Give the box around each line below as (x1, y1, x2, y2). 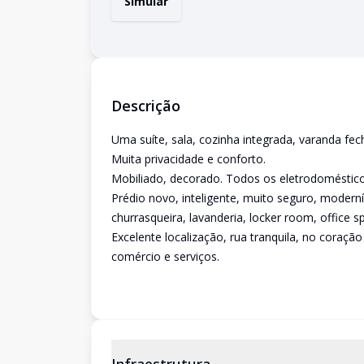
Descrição (111, 96, 180, 115)
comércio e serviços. (111, 249, 219, 264)
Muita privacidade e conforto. (111, 151, 266, 167)
